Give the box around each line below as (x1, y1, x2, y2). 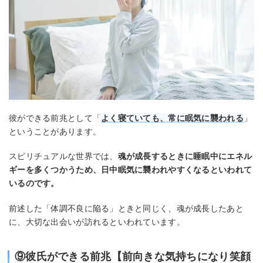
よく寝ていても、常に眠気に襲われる (101, 113, 244, 123)
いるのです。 (9, 178, 59, 188)
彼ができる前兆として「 (9, 113, 102, 123)
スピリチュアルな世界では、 (9, 151, 118, 161)
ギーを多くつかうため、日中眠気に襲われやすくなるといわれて (9, 165, 252, 175)
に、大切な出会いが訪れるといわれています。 (9, 217, 185, 227)
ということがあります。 (9, 126, 102, 136)
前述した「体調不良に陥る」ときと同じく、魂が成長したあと (9, 203, 244, 213)
